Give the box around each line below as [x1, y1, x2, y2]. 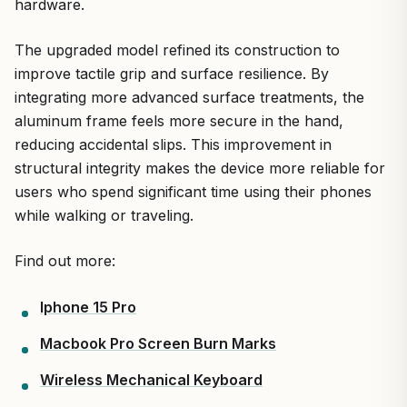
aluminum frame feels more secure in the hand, [15, 111, 343, 130]
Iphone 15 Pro [40, 297, 136, 316]
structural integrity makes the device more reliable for [15, 158, 385, 177]
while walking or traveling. [15, 205, 194, 224]
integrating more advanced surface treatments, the [15, 87, 364, 106]
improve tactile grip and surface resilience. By [15, 64, 329, 83]
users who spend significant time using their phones [15, 182, 372, 201]
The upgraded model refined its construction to [15, 40, 340, 59]
